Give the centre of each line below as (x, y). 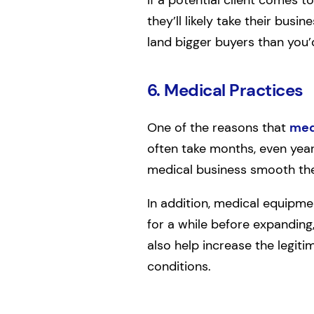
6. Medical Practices (225, 90)
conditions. (179, 266)
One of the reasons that (218, 127)
